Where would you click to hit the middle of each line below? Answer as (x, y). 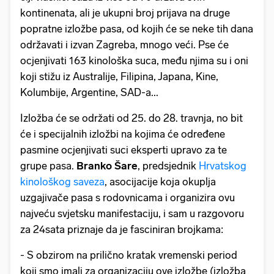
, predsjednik (168, 165)
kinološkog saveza (62, 181)
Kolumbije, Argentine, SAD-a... (89, 92)
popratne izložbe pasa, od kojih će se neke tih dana (137, 28)
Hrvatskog (223, 165)
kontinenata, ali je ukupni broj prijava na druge (125, 13)
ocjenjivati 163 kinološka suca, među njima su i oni (134, 60)
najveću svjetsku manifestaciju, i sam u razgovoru (132, 213)
